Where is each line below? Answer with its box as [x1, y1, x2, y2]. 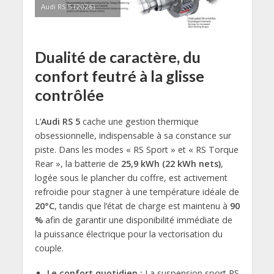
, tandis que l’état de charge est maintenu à [54, 200, 230, 212]
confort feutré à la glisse [34, 67, 204, 86]
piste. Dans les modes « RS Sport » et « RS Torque [34, 144, 239, 156]
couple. [34, 242, 64, 254]
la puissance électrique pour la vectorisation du [34, 228, 223, 240]
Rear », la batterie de [34, 158, 121, 170]
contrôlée [34, 86, 104, 105]
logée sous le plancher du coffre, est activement [34, 172, 228, 184]
